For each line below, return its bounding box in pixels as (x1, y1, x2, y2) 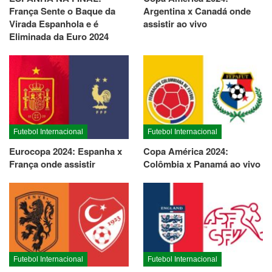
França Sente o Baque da (9, 4, 115, 18)
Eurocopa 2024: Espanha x (9, 144, 122, 158)
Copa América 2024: (143, 144, 228, 158)
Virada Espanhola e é (9, 17, 98, 31)
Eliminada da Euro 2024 (9, 30, 109, 44)
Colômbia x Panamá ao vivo (143, 157, 260, 171)
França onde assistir (9, 157, 95, 171)
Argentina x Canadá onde (143, 4, 251, 18)
